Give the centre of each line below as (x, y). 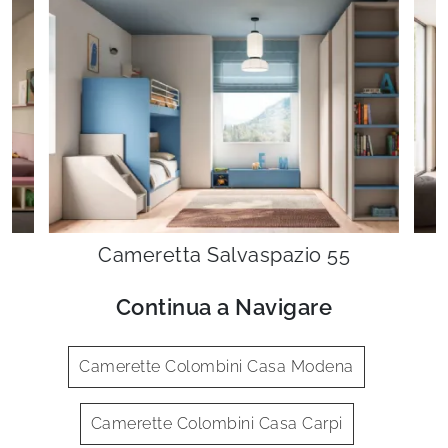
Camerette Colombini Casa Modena (216, 367)
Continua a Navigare (224, 308)
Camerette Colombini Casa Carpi (216, 424)
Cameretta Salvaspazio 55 (223, 255)
